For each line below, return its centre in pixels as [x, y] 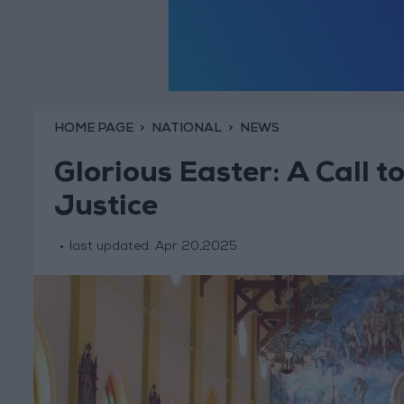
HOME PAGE [93, 129]
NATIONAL [186, 129]
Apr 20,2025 [196, 248]
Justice [106, 210]
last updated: [112, 248]
